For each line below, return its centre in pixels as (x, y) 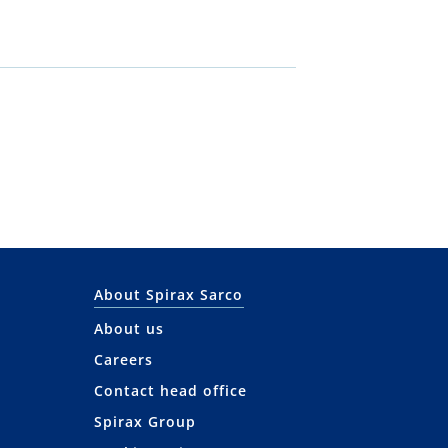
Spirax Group (145, 421)
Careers (124, 359)
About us (129, 328)
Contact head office (171, 390)
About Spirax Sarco (169, 294)
